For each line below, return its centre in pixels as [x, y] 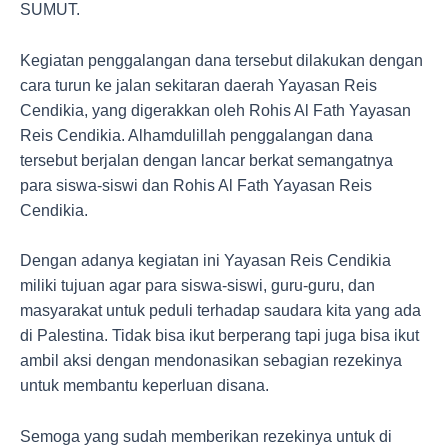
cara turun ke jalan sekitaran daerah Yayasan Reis [198, 85]
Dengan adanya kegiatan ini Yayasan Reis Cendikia [205, 261]
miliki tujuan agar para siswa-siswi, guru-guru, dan [197, 286]
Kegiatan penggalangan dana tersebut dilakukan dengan [221, 60]
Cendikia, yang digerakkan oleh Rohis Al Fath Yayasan [215, 110]
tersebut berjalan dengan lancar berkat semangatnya [206, 160]
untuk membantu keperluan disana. [144, 386]
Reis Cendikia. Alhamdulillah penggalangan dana [196, 135]
